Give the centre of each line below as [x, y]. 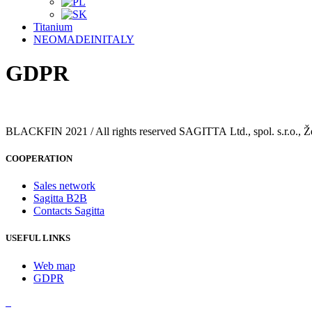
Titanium [53, 27]
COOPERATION [39, 159]
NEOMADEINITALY [84, 39]
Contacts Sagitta [69, 211]
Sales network [64, 186]
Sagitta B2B [60, 198]
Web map [54, 265]
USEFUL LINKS [38, 238]
